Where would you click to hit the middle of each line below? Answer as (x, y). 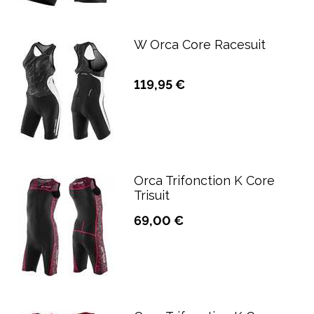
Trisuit (152, 195)
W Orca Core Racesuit (200, 45)
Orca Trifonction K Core (204, 180)
